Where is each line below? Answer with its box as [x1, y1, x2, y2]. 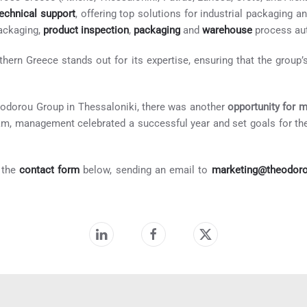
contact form [19, 164, 80, 177]
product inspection [43, 24, 129, 37]
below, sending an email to [79, 164, 212, 177]
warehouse [202, 24, 252, 37]
